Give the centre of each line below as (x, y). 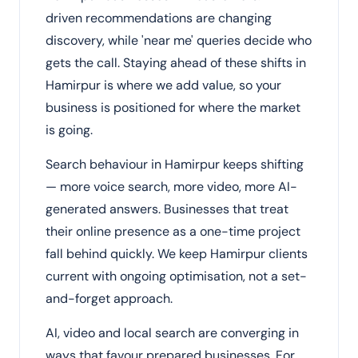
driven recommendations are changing (159, 18)
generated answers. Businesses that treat (167, 209)
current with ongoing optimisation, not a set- (176, 276)
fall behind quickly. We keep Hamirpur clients (177, 254)
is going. (69, 130)
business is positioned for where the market (173, 107)
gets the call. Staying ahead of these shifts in (176, 63)
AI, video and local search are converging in (172, 333)
